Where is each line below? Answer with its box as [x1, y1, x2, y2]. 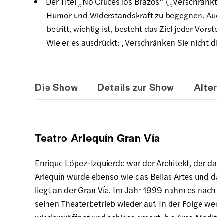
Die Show [35, 80, 78, 93]
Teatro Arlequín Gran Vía [35, 130, 161, 145]
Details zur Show [97, 80, 175, 93]
